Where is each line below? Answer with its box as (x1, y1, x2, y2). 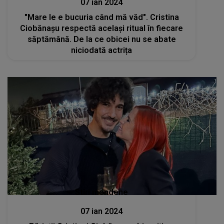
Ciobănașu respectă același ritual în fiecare (20, 23, 183, 33)
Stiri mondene (75, 187, 128, 197)
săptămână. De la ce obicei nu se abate (27, 34, 176, 44)
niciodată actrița (71, 45, 132, 55)
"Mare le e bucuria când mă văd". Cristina (24, 12, 179, 22)
